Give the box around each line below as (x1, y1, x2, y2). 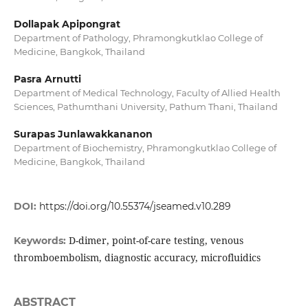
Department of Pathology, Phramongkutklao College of (13, 32, 263, 44)
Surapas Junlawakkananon (13, 128, 153, 141)
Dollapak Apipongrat (13, 18, 120, 31)
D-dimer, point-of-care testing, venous (68, 234, 243, 247)
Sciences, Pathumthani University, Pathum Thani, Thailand (13, 101, 278, 113)
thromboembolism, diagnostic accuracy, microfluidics (13, 251, 261, 265)
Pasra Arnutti (13, 73, 81, 86)
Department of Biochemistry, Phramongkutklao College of (13, 142, 276, 154)
